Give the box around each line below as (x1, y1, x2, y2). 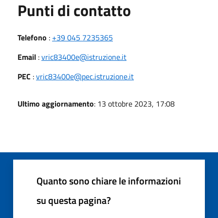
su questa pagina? (36, 192, 111, 208)
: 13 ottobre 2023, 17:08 (94, 97, 175, 109)
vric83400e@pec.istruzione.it (36, 70, 134, 82)
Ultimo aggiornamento (18, 97, 94, 109)
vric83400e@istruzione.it (41, 51, 127, 63)
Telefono (18, 31, 47, 43)
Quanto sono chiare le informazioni (36, 173, 181, 188)
